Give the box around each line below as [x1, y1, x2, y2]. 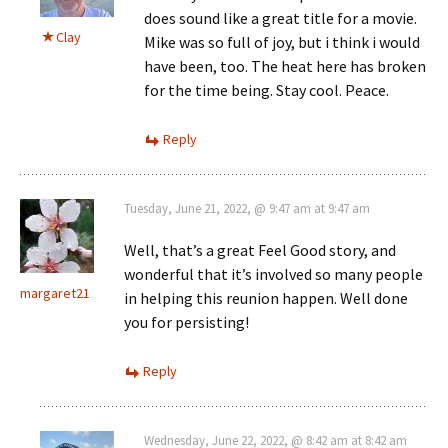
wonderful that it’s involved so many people [124, 263, 423, 284]
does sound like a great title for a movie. [144, 7, 417, 28]
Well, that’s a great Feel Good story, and [124, 239, 396, 260]
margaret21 [20, 283, 90, 302]
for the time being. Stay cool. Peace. [144, 79, 389, 100]
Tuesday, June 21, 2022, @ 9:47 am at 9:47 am [124, 199, 370, 217]
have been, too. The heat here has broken [144, 55, 426, 76]
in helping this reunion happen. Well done [124, 287, 408, 308]
